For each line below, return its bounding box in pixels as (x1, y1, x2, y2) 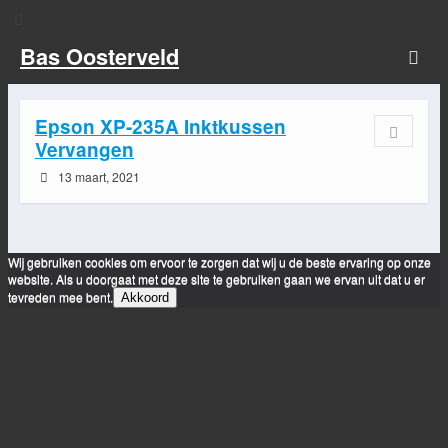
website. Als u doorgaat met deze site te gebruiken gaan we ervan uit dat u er (8, 269, 425, 287)
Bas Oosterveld (20, 40, 179, 72)
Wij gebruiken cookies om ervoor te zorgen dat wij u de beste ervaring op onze (8, 252, 431, 270)
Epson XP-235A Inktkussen (35, 113, 286, 141)
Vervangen (35, 136, 134, 164)
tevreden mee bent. (8, 287, 113, 305)
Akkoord (121, 289, 169, 305)
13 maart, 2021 (54, 168, 140, 186)
